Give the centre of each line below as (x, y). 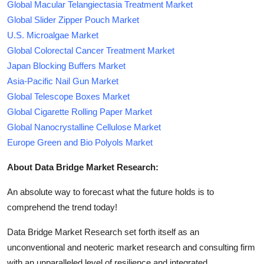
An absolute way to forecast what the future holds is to (110, 192)
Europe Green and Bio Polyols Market (80, 142)
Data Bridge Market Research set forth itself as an (103, 232)
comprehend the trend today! (62, 207)
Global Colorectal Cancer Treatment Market (91, 50)
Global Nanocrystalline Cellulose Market (84, 127)
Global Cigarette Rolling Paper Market (80, 112)
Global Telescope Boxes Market (68, 96)
